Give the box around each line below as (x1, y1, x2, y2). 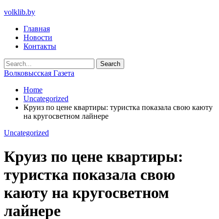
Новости (23, 33, 52, 42)
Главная (23, 24, 50, 33)
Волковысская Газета (4, 69, 74, 77)
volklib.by (4, 8, 35, 16)
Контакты (23, 42, 56, 50)
